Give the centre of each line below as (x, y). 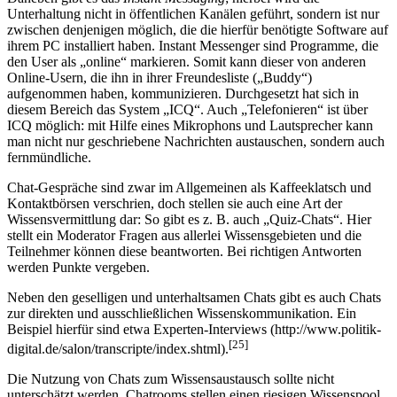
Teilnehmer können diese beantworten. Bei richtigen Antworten (184, 252)
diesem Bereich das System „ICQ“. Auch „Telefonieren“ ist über (187, 110)
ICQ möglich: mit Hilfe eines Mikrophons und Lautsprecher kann (190, 126)
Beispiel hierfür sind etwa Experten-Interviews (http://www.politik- (194, 330)
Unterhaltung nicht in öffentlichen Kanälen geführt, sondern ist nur (193, 14)
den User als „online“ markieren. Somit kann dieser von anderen (187, 62)
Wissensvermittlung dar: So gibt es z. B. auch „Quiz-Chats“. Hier (189, 220)
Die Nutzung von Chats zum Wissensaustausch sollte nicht (171, 379)
